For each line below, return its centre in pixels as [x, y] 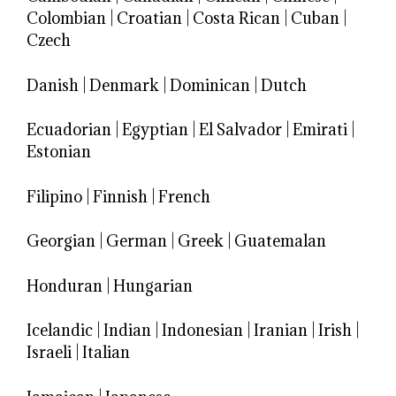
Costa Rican [236, 19]
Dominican [210, 85]
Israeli [49, 353]
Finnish [120, 196]
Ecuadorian [69, 130]
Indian [127, 331]
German [137, 241]
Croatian [149, 19]
